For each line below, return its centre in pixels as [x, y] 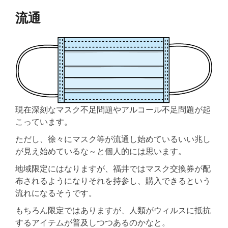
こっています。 [44, 121]
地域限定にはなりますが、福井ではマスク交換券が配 [113, 168]
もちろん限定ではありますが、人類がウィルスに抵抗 [113, 210]
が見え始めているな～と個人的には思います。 [101, 151]
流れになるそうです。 [56, 193]
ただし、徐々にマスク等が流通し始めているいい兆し [113, 139]
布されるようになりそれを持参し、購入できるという [113, 180]
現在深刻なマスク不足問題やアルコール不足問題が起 [113, 109]
